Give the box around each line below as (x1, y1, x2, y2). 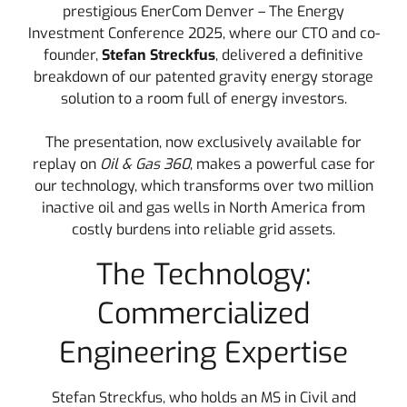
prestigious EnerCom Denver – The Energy (63, 2, 344, 21)
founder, (44, 45, 102, 65)
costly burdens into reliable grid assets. (72, 220, 335, 239)
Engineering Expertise (59, 333, 348, 372)
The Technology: (96, 255, 311, 293)
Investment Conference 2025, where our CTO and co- (27, 24, 380, 43)
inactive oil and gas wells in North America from (42, 198, 365, 217)
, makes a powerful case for (189, 154, 375, 174)
